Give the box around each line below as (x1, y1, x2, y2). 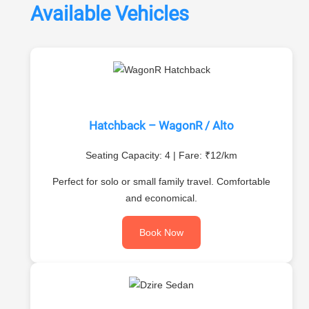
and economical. (126, 192, 197, 203)
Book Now (139, 227, 183, 239)
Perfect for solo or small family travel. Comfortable (52, 176, 270, 187)
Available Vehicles (30, 1, 189, 26)
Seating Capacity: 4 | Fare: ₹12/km (86, 149, 237, 161)
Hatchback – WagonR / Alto (89, 118, 234, 132)
